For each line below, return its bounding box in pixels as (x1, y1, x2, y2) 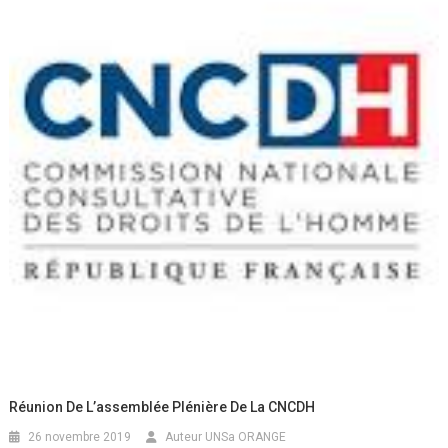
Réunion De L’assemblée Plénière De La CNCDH (9, 398, 316, 415)
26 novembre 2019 (28, 429, 132, 444)
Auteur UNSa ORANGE (165, 429, 287, 444)
